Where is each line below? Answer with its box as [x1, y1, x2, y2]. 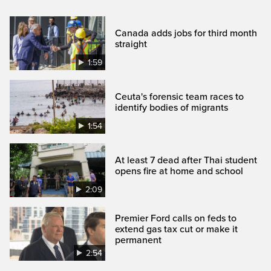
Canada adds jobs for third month [115, 27, 258, 39]
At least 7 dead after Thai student [115, 154, 258, 166]
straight [115, 38, 148, 50]
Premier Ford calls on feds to [115, 212, 237, 224]
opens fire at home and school [115, 165, 244, 177]
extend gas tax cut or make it [115, 223, 238, 235]
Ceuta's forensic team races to [115, 90, 244, 103]
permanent [115, 233, 162, 246]
